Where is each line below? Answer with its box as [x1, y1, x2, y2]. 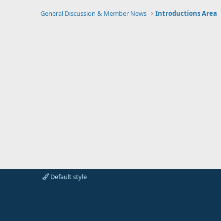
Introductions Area [155, 9, 218, 18]
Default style [49, 172, 87, 181]
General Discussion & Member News [40, 9, 147, 18]
